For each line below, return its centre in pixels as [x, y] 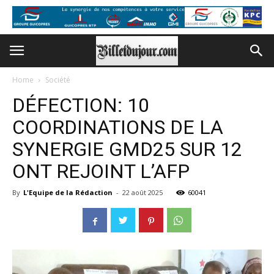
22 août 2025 [143, 192]
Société [58, 80]
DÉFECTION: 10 [81, 105]
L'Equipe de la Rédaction [68, 192]
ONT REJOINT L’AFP [101, 171]
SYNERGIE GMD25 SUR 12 [127, 149]
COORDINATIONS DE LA [118, 127]
